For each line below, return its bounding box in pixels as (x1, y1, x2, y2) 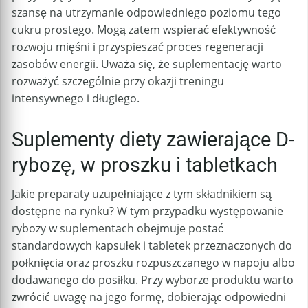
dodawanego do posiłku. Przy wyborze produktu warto (12, 272, 294, 288)
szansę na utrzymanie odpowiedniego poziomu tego (12, 4, 281, 20)
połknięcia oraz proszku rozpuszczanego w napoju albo (12, 255, 295, 271)
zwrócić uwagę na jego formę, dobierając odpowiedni (12, 289, 286, 305)
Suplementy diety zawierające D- (12, 127, 294, 151)
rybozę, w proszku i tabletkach (12, 153, 278, 177)
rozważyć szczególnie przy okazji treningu (12, 73, 224, 89)
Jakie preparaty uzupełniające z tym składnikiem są (12, 186, 272, 202)
